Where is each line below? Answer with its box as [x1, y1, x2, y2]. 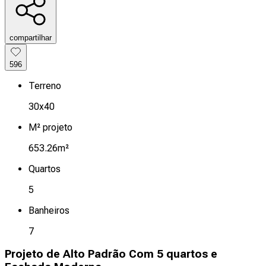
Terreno [28, 80, 61, 91]
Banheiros [28, 204, 69, 216]
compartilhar [9, 33, 52, 42]
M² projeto [28, 121, 72, 133]
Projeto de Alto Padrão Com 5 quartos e [5, 248, 217, 261]
